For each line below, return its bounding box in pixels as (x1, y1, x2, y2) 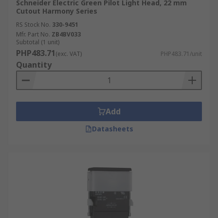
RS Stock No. (16, 20, 51, 29)
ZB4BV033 (52, 30, 81, 38)
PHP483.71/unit (161, 50, 202, 58)
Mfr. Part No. (16, 30, 50, 38)
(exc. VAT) (55, 50, 82, 58)
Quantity (16, 59, 52, 70)
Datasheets (91, 124, 133, 133)
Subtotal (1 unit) (16, 38, 59, 46)
